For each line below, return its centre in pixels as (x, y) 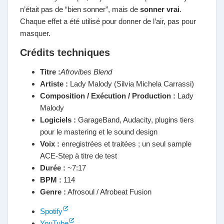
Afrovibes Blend (86, 72)
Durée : (53, 168)
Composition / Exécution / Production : (108, 96)
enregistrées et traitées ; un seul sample (125, 144)
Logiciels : (58, 120)
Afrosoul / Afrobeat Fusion (109, 192)
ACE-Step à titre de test (78, 156)
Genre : (53, 192)
